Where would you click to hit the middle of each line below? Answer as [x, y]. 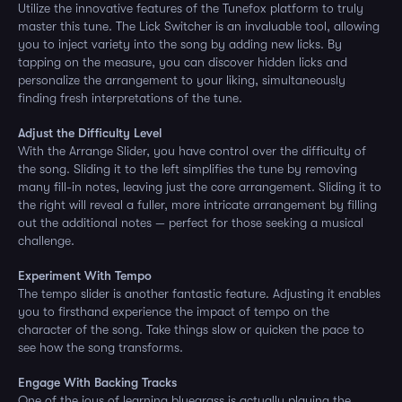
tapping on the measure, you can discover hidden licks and [183, 62]
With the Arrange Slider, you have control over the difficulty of [192, 151]
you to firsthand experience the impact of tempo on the [174, 311]
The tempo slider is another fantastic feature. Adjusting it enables [199, 293]
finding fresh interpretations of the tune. [130, 98]
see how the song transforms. [100, 347]
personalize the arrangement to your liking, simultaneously [182, 80]
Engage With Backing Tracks [97, 382]
